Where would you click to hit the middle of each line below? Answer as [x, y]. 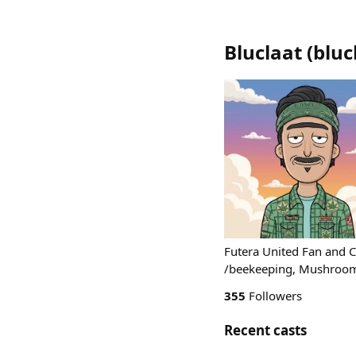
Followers [274, 296]
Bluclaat [263, 52]
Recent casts [265, 330]
